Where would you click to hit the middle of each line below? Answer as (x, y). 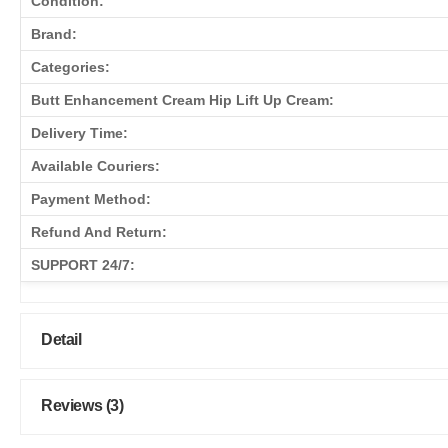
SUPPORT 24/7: (83, 264)
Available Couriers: (95, 165)
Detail (61, 339)
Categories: (70, 66)
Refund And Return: (99, 231)
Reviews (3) (82, 405)
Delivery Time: (79, 132)
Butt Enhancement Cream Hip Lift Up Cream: (182, 99)
